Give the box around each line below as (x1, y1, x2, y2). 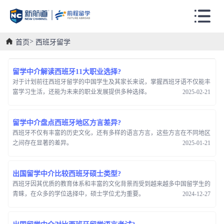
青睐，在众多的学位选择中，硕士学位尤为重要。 (12, 190, 144, 197)
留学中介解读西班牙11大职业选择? (12, 67, 121, 75)
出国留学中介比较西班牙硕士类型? (12, 169, 121, 177)
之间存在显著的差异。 (12, 139, 72, 146)
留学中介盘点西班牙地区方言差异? (12, 118, 121, 126)
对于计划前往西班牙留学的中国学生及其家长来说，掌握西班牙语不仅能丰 (12, 78, 210, 85)
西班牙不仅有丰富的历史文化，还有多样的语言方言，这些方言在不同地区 (12, 129, 210, 136)
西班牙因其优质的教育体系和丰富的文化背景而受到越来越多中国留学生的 (12, 180, 210, 187)
